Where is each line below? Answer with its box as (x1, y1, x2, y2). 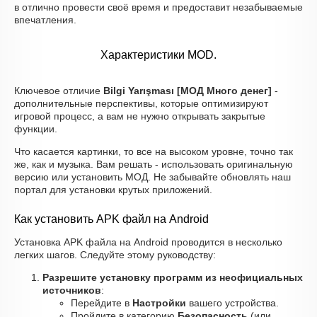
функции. (14, 123, 57, 134)
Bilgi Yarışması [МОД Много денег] (103, 85, 272, 96)
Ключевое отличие (14, 85, 103, 96)
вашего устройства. (186, 297, 279, 309)
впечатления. (14, 14, 76, 25)
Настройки (132, 297, 186, 309)
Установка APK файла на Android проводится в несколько (14, 236, 282, 248)
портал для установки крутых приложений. (14, 184, 212, 195)
